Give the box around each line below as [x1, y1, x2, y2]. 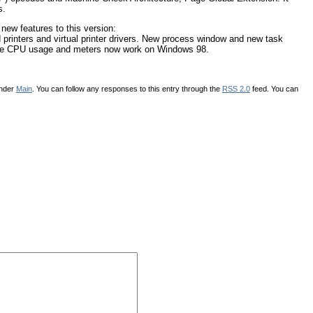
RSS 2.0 [221, 84, 250, 93]
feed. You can [249, 84, 298, 93]
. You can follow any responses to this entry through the [31, 84, 222, 93]
